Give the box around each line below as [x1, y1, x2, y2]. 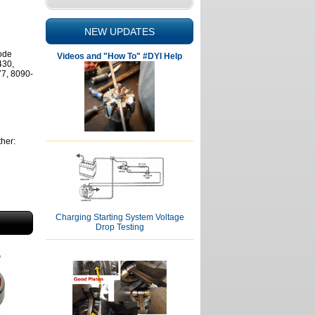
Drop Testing [95, 222, 144, 232]
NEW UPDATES [84, 26, 155, 37]
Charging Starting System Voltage [55, 212, 184, 222]
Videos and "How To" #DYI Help [57, 51, 182, 61]
